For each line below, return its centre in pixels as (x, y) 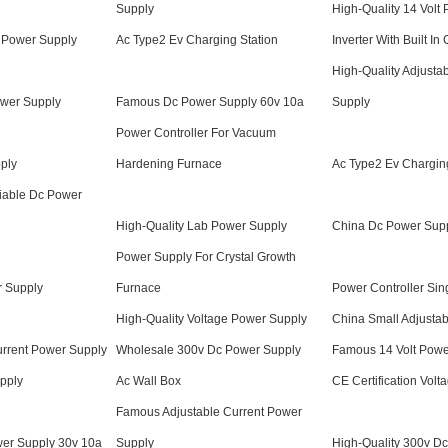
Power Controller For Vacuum (196, 133)
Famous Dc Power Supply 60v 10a (210, 102)
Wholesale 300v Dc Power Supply (208, 350)
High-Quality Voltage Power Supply (211, 319)
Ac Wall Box (148, 381)
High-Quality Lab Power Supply (201, 226)
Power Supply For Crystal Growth (206, 257)
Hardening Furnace (169, 164)
